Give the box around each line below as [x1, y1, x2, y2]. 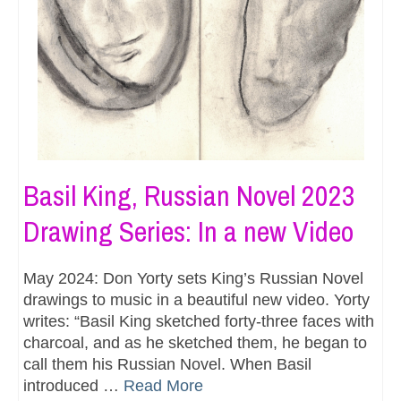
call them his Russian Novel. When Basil [23, 354, 311, 373]
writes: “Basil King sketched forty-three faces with [23, 311, 374, 330]
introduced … [23, 376, 124, 395]
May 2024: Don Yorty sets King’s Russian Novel [23, 269, 363, 287]
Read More [124, 376, 203, 395]
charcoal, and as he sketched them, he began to [23, 333, 367, 352]
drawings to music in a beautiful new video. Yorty [23, 290, 370, 309]
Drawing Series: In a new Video [23, 211, 354, 251]
